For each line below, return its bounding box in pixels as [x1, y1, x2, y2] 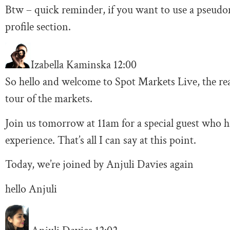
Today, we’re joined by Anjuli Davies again [5, 157, 194, 172]
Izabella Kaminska [31, 57, 113, 73]
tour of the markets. [5, 91, 92, 107]
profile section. [5, 19, 71, 34]
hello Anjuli [5, 181, 57, 197]
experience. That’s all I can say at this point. [5, 132, 196, 148]
